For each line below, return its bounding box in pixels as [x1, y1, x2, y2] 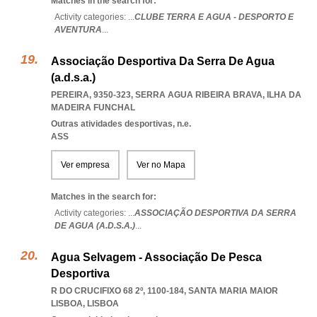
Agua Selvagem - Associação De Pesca [51, 251, 262, 263]
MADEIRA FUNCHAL [51, 103, 135, 113]
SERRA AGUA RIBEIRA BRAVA [135, 90, 263, 100]
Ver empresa [61, 160, 110, 170]
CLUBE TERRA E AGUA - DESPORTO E [134, 12, 294, 22]
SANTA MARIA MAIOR [188, 286, 278, 296]
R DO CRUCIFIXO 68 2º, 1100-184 [51, 286, 184, 296]
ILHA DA [267, 90, 301, 100]
